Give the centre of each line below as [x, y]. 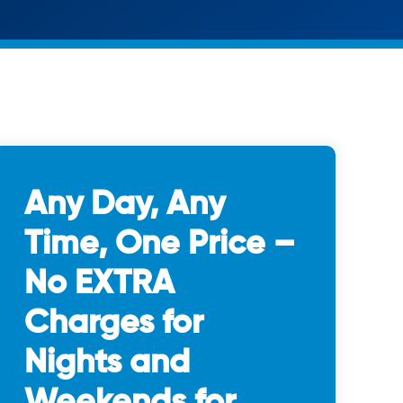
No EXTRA [99, 284]
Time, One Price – [160, 245]
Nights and [107, 363]
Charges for [114, 324]
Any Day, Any [125, 205]
